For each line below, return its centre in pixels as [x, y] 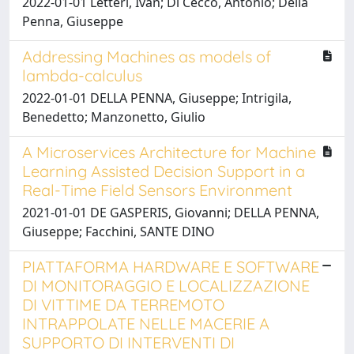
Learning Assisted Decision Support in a [164, 171]
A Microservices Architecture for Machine [169, 152]
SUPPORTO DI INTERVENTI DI [128, 342]
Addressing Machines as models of [147, 56]
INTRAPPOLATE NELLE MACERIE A [146, 323]
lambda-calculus [82, 75]
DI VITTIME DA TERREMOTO [123, 304]
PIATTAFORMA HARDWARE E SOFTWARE [171, 266]
